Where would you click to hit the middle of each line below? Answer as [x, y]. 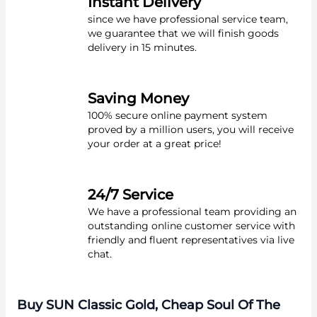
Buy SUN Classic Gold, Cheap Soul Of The [149, 305]
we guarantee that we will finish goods [183, 33]
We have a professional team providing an [192, 211]
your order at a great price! [155, 143]
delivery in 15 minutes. [142, 47]
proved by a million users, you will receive [191, 129]
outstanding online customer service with [191, 225]
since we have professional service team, [188, 19]
